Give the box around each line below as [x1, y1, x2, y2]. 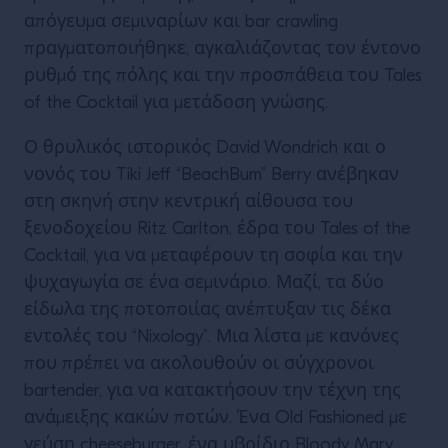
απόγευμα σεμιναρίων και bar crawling [24, 13, 338, 32]
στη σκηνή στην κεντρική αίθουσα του [24, 193, 353, 212]
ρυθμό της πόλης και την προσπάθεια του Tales [24, 67, 422, 86]
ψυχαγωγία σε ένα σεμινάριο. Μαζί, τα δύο [24, 274, 384, 293]
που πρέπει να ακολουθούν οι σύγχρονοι [24, 355, 374, 374]
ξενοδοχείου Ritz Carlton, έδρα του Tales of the [24, 220, 410, 239]
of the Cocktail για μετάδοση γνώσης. [24, 94, 328, 113]
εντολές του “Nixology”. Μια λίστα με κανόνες [24, 328, 399, 347]
